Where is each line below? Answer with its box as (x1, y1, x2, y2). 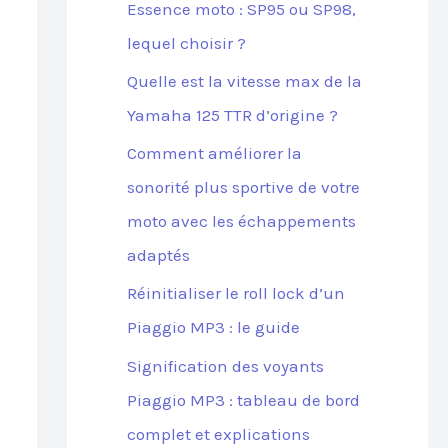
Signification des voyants (126, 355, 324, 376)
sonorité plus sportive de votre (126, 177, 360, 197)
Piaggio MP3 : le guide (126, 317, 300, 338)
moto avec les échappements (126, 211, 356, 231)
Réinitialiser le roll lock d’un (126, 283, 345, 304)
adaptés (126, 245, 190, 265)
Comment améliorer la (126, 143, 302, 163)
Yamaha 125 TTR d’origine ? (126, 104, 338, 125)
